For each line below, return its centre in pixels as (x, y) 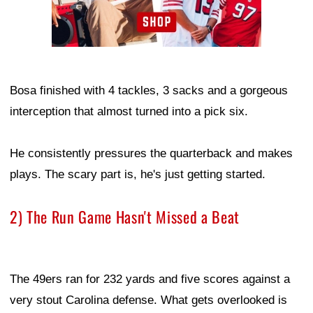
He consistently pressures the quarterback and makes (151, 154)
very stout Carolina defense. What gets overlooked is (148, 300)
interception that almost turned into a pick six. (129, 112)
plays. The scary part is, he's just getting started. (138, 175)
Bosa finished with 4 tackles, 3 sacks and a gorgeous (149, 91)
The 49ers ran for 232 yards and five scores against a (150, 279)
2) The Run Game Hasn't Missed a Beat (125, 217)
